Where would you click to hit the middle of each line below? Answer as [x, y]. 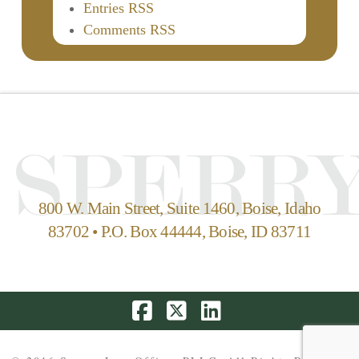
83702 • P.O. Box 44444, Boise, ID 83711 [179, 232]
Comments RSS [130, 30]
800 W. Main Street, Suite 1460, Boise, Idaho [179, 209]
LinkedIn [245, 329]
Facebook [179, 329]
